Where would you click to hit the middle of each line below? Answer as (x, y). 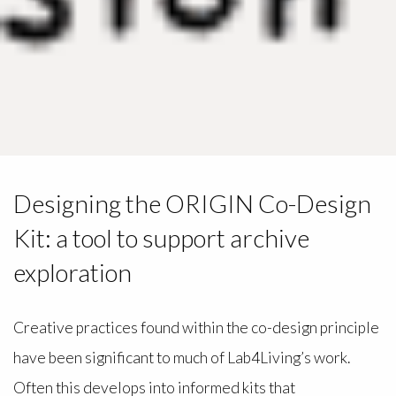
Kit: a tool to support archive (161, 237)
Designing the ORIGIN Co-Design (192, 203)
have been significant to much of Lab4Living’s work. (183, 358)
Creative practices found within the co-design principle (196, 328)
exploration (72, 272)
